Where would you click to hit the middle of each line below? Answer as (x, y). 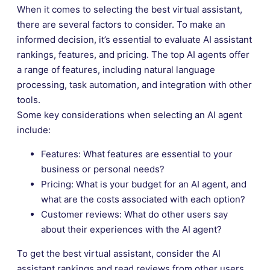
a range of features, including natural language (116, 69)
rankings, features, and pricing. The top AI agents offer (133, 54)
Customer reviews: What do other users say (134, 214)
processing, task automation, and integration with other (134, 84)
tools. (29, 99)
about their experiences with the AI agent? (131, 229)
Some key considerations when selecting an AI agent (130, 115)
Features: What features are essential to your (137, 154)
